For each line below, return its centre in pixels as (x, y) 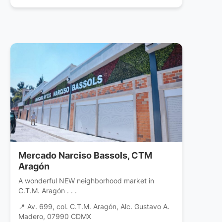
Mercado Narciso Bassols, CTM (85, 156)
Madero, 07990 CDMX (55, 217)
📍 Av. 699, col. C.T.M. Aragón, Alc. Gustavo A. (94, 207)
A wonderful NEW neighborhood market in (86, 181)
